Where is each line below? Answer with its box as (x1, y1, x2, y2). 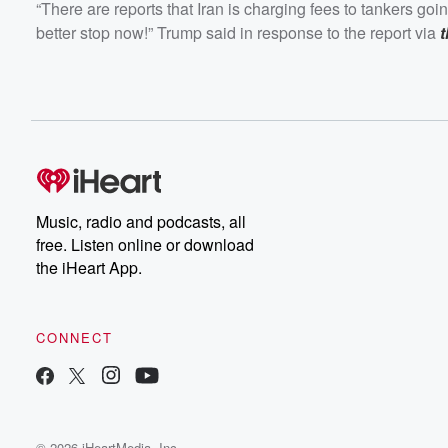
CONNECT (36, 327, 113, 347)
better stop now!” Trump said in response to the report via (36, 20, 440, 44)
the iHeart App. (36, 255, 142, 279)
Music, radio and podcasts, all (36, 209, 246, 233)
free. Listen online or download (36, 232, 254, 256)
